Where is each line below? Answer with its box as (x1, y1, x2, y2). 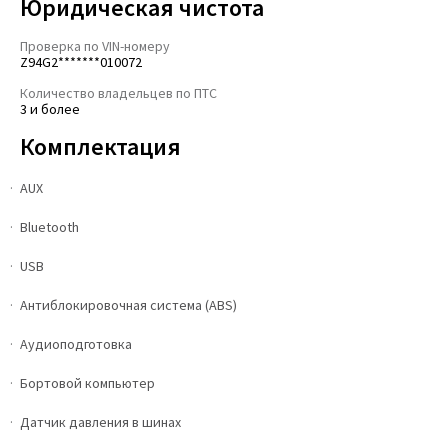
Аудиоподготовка (20, 335, 132, 354)
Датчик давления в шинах (20, 413, 181, 432)
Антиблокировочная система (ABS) (20, 296, 237, 315)
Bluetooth (20, 218, 79, 237)
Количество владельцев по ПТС (20, 84, 217, 103)
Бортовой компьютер (20, 374, 155, 393)
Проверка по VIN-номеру (20, 37, 170, 56)
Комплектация (20, 131, 181, 163)
